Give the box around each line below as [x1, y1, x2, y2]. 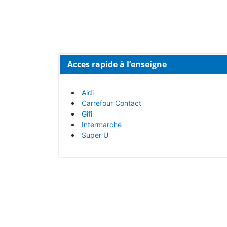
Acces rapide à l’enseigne [67, 59, 167, 70]
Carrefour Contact [82, 99, 141, 107]
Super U [82, 131, 108, 139]
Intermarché [82, 120, 122, 129]
